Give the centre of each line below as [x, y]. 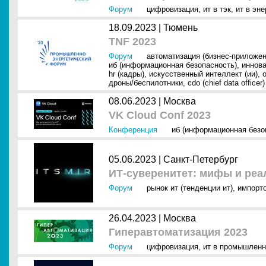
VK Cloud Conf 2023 [160, 115]
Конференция [133, 130]
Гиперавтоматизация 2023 [178, 232]
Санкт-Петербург [201, 159]
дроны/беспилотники [146, 83]
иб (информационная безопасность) [173, 65]
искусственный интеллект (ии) [203, 74]
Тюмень [180, 28]
